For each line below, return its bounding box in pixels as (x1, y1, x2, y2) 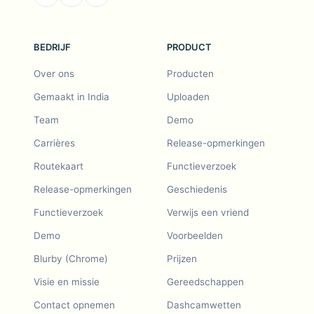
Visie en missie (34, 276, 100, 287)
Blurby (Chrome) (34, 253, 108, 264)
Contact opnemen (34, 299, 115, 310)
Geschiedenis (167, 184, 227, 195)
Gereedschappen (167, 276, 244, 287)
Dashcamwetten (167, 299, 241, 310)
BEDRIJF (34, 41, 71, 53)
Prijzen (167, 253, 197, 264)
